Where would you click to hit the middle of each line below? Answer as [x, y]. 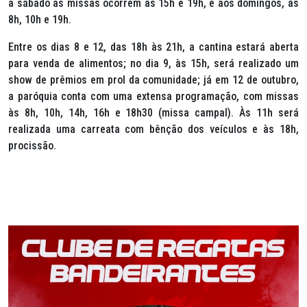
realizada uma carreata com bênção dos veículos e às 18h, [153, 129]
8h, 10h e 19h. [40, 20]
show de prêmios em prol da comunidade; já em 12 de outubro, [153, 80]
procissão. [32, 146]
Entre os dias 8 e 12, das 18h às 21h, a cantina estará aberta [153, 47]
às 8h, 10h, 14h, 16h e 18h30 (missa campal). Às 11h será [153, 113]
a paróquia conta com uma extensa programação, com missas [153, 96]
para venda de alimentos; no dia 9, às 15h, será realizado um [153, 63]
